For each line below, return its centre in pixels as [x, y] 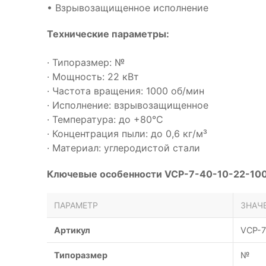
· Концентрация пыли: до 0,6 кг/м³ [127, 134]
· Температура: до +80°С [105, 119]
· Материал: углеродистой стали [123, 148]
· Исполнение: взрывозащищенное [128, 105]
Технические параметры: [108, 34]
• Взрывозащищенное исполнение [128, 8]
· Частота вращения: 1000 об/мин [126, 91]
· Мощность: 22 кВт [93, 77]
